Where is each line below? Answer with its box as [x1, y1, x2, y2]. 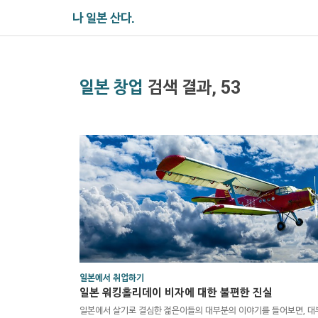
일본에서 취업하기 [79, 271, 144, 284]
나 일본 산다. [72, 9, 135, 26]
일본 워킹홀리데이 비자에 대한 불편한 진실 [79, 285, 273, 300]
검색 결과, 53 [143, 75, 241, 99]
